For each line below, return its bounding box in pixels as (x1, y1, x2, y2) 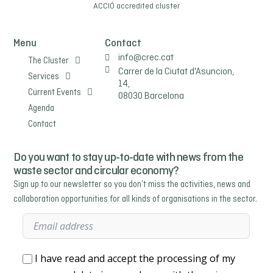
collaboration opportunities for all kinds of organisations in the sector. (13, 193, 258, 205)
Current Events (28, 87, 82, 98)
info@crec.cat (118, 51, 174, 64)
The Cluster (28, 55, 69, 66)
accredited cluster (115, 1, 180, 12)
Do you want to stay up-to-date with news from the (13, 151, 244, 163)
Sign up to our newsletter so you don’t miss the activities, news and (13, 179, 251, 190)
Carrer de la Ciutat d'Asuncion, (118, 65, 235, 78)
